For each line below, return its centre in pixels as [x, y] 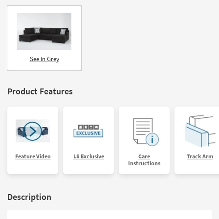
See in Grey [44, 59]
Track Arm [200, 156]
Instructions [144, 163]
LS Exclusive [88, 156]
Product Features [40, 91]
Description [29, 197]
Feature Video [33, 156]
